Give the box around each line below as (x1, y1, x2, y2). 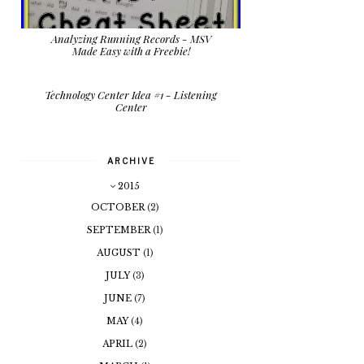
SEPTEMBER (86, 223, 153, 236)
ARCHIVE (106, 156, 155, 167)
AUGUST (96, 246, 143, 258)
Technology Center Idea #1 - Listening (45, 88, 217, 102)
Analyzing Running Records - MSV (50, 31, 211, 45)
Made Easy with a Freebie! (71, 43, 190, 58)
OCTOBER (90, 201, 147, 213)
